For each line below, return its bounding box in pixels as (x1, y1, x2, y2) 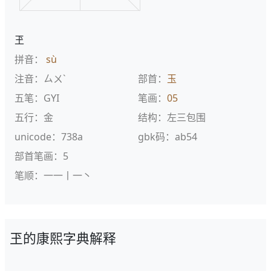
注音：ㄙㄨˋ (15, 72, 66, 85)
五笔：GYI (15, 91, 59, 105)
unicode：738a (15, 130, 83, 143)
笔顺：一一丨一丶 (15, 169, 92, 182)
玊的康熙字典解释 (10, 229, 116, 247)
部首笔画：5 (15, 149, 68, 163)
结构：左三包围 (138, 111, 206, 124)
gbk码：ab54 (138, 130, 197, 143)
